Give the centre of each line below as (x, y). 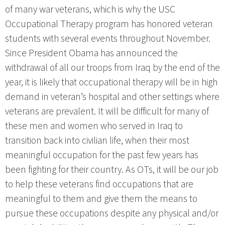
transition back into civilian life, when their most (97, 141)
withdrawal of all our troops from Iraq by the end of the (113, 68)
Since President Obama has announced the (91, 53)
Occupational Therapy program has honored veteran (109, 24)
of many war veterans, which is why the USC (90, 10)
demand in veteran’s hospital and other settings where (112, 97)
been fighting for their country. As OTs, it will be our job (112, 170)
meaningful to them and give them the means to (101, 199)
